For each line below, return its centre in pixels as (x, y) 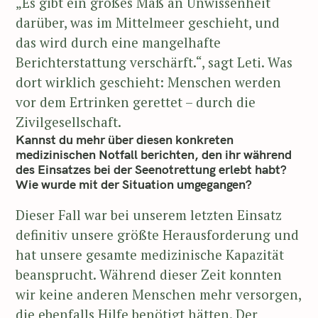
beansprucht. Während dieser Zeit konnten (149, 275)
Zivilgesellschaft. (68, 122)
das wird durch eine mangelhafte (118, 43)
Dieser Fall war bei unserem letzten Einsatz (149, 215)
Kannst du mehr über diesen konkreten (125, 140)
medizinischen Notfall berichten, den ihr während (154, 155)
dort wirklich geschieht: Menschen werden (148, 82)
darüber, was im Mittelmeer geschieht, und (148, 23)
